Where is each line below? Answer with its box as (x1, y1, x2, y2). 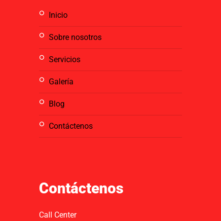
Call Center (39, 210, 76, 220)
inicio (51, 10, 68, 20)
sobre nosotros (54, 33, 102, 42)
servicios (54, 55, 80, 65)
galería (54, 77, 74, 87)
